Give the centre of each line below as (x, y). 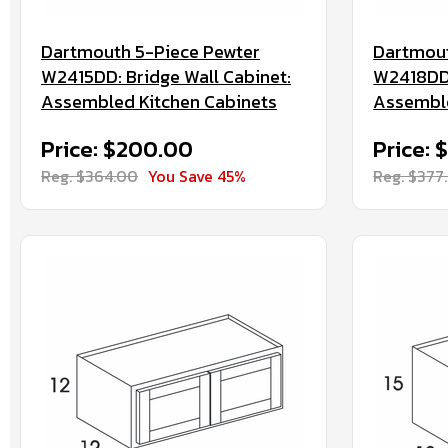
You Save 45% (197, 176)
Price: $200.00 (117, 149)
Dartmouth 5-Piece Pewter (150, 51)
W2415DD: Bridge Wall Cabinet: (166, 76)
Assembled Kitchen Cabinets (159, 101)
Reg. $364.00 (89, 176)
